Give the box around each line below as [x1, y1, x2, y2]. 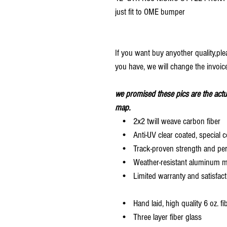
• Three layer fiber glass [115, 211, 202, 222]
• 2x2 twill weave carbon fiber [115, 116, 220, 127]
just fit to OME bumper [115, 6, 185, 17]
